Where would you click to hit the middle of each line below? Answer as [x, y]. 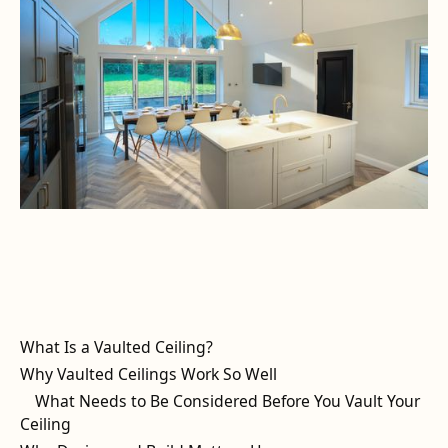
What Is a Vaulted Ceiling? [116, 347]
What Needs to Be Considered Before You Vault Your [228, 401]
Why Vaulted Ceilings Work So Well [148, 374]
